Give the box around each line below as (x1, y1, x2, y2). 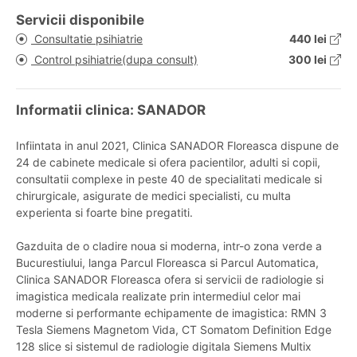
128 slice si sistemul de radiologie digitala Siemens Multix (16, 339, 312, 354)
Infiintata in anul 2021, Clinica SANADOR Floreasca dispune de (16, 139, 339, 153)
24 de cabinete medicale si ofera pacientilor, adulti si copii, (16, 155, 320, 170)
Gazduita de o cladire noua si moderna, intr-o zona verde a (16, 239, 322, 253)
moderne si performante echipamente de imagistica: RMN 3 (16, 306, 327, 320)
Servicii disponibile (16, 12, 144, 29)
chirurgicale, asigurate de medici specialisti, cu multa (16, 189, 291, 203)
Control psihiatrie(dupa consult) (31, 53, 198, 67)
